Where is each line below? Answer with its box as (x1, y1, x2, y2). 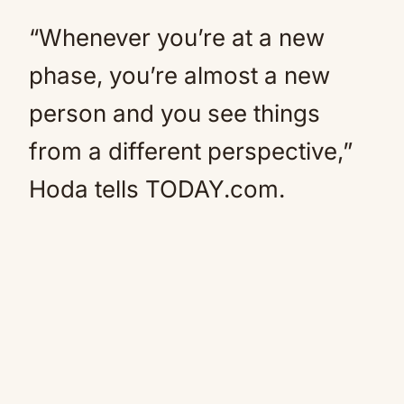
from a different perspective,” (29, 137, 353, 165)
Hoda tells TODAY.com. (29, 175, 285, 203)
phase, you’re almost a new (29, 61, 330, 89)
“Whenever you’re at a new (29, 23, 325, 51)
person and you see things (29, 99, 320, 127)
